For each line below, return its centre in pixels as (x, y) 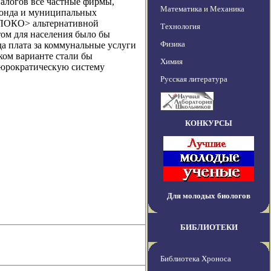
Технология (180, 27)
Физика (173, 44)
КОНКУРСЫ (209, 123)
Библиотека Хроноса (196, 259)
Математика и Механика (202, 9)
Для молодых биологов (209, 196)
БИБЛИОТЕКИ (209, 227)
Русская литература (194, 79)
